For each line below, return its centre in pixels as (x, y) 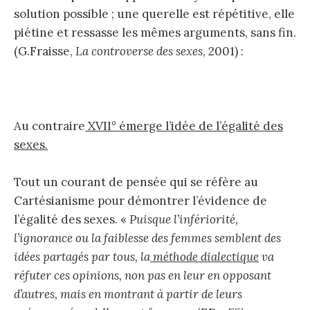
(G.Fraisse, (45, 51)
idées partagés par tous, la (82, 257)
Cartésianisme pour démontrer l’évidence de (140, 201)
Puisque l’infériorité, (184, 220)
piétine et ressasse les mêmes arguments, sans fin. (155, 32)
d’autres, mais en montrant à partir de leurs (128, 294)
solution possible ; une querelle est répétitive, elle (154, 13)
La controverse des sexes (139, 51)
